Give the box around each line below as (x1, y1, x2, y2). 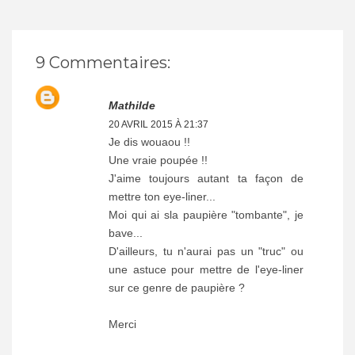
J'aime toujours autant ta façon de (109, 171, 303, 185)
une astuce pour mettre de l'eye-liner (109, 262, 303, 276)
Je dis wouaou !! (109, 135, 190, 148)
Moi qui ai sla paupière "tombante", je (109, 208, 303, 221)
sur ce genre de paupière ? (109, 281, 245, 294)
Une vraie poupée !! (109, 153, 208, 166)
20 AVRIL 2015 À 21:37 (109, 118, 208, 130)
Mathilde (109, 98, 155, 112)
